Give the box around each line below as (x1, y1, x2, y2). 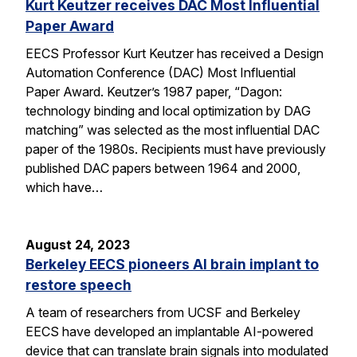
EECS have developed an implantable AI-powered (25, 323, 313, 339)
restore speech (25, 277, 131, 294)
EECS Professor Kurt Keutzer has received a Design (25, 45, 324, 62)
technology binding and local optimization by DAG (25, 103, 311, 120)
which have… (25, 179, 103, 196)
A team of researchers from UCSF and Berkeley (25, 304, 300, 320)
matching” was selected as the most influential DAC (25, 122, 320, 139)
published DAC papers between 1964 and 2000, (25, 160, 300, 177)
